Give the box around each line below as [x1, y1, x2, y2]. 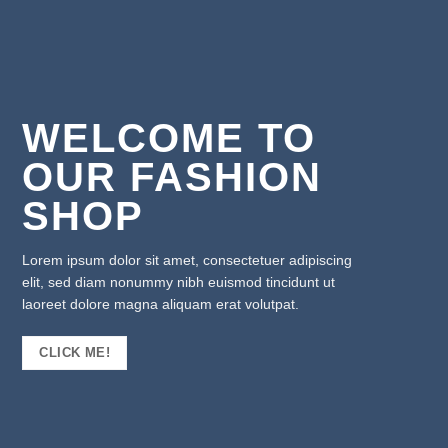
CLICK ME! [39, 345, 110, 361]
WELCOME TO [22, 116, 317, 160]
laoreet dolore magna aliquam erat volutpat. [22, 296, 300, 312]
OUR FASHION [22, 155, 323, 199]
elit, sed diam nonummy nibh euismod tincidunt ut [22, 274, 336, 290]
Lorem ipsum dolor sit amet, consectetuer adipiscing [22, 252, 353, 268]
